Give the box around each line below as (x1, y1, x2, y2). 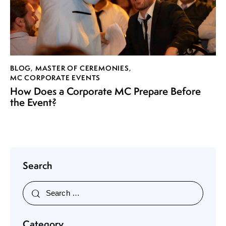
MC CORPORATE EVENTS (10, 73, 101, 82)
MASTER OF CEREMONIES (35, 63, 129, 73)
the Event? (10, 95, 56, 109)
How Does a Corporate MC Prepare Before (10, 84, 201, 98)
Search (23, 159, 52, 173)
